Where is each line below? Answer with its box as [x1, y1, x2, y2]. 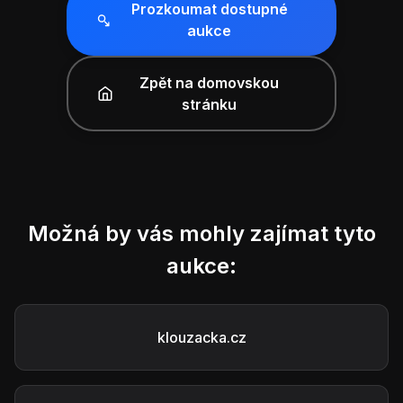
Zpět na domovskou [139, 74, 280, 92]
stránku [182, 95, 237, 113]
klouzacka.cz [157, 328, 246, 346]
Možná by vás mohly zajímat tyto [27, 220, 376, 246]
